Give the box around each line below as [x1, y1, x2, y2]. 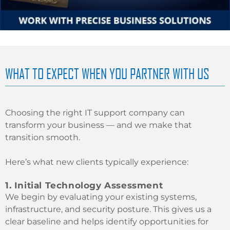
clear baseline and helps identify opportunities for [5, 217, 208, 227]
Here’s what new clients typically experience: [5, 157, 188, 167]
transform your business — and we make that [5, 120, 192, 130]
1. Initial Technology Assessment [5, 180, 163, 191]
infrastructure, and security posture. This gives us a [5, 204, 212, 215]
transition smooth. [5, 132, 80, 143]
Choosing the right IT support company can [5, 108, 185, 118]
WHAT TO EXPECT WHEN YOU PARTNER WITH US [5, 65, 209, 83]
